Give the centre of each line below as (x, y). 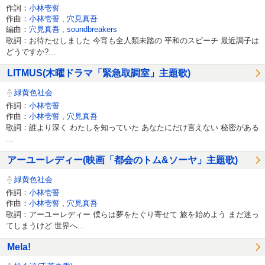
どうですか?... (31, 51)
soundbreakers (92, 29)
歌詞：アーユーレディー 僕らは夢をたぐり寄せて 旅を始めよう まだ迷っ (132, 214)
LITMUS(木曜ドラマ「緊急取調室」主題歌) (99, 73)
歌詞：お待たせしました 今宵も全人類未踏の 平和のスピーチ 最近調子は (132, 40)
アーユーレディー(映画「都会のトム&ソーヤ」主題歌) (122, 160)
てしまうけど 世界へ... (45, 225)
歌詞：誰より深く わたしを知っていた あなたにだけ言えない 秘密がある (132, 127)
